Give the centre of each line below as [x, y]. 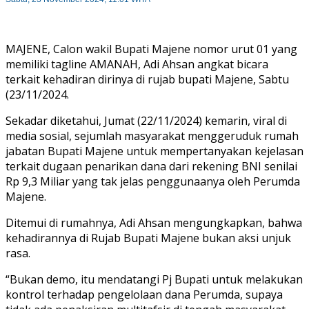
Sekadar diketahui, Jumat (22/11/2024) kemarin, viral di [146, 120]
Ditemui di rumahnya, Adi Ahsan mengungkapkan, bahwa [154, 222]
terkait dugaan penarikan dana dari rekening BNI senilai [151, 166]
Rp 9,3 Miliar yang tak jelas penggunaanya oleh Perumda [153, 181]
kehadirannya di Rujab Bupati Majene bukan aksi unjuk [148, 238]
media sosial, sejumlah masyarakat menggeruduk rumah [152, 136]
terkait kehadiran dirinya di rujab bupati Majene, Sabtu [147, 79]
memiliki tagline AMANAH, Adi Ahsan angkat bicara [137, 64]
